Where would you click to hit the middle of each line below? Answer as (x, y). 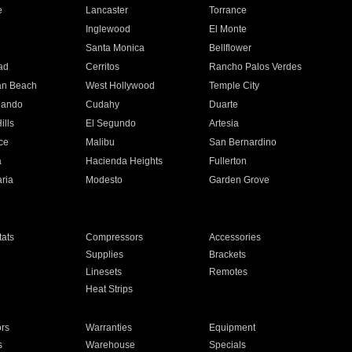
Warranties (108, 328)
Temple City (235, 86)
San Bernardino (243, 142)
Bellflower (231, 48)
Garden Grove (240, 180)
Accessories (235, 237)
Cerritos (102, 67)
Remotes (229, 272)
